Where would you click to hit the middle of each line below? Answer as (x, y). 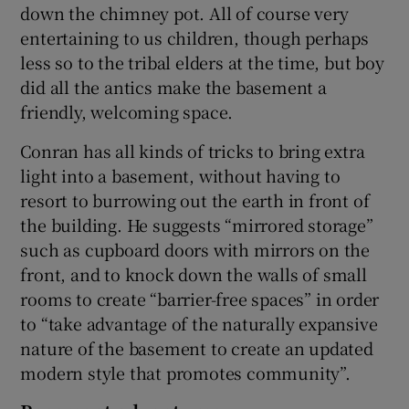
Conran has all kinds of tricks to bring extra (193, 150)
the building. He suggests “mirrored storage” (197, 224)
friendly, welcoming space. (127, 111)
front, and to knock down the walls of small (194, 273)
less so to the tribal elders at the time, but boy (202, 62)
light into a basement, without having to (180, 175)
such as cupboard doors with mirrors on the (195, 249)
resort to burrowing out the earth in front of (195, 199)
